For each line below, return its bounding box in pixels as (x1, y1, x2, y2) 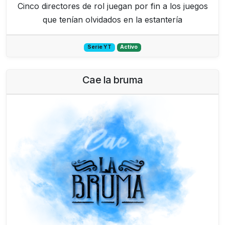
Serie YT (87, 44, 111, 51)
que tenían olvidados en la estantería (43, 15, 182, 25)
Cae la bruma (82, 74, 143, 86)
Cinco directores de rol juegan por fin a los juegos (17, 1, 208, 12)
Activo (120, 44, 138, 51)
